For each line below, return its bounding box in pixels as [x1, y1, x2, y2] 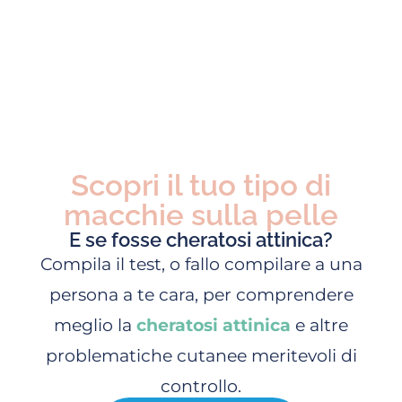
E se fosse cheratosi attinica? [69, 228, 333, 252]
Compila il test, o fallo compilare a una [39, 254, 363, 275]
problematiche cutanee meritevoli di [45, 345, 357, 367]
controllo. [161, 376, 241, 398]
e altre [291, 315, 348, 336]
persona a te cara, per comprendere [48, 284, 354, 306]
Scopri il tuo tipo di [71, 168, 331, 204]
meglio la [54, 315, 136, 336]
